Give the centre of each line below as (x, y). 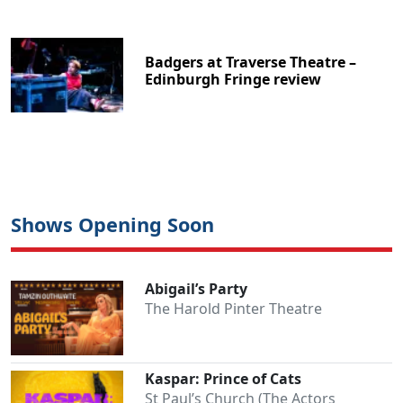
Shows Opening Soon (112, 225)
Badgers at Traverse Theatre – (251, 63)
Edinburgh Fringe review (233, 80)
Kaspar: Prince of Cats (224, 378)
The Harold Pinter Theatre (234, 309)
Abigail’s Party (197, 289)
